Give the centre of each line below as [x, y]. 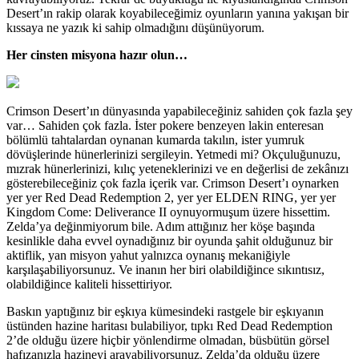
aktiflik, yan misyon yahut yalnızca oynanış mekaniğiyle [148, 255]
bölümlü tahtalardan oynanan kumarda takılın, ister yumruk [155, 139]
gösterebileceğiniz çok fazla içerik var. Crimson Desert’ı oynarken [173, 183]
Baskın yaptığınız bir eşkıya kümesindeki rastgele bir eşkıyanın [165, 311]
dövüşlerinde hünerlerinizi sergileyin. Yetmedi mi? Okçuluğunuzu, [173, 154]
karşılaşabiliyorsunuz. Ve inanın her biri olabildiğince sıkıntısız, [165, 269]
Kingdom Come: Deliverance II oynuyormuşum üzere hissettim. [168, 212]
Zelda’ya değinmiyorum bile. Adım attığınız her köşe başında [161, 226]
